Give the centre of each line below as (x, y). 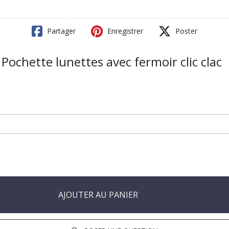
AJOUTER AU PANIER (98, 194)
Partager (60, 31)
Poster (185, 31)
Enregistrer (124, 31)
